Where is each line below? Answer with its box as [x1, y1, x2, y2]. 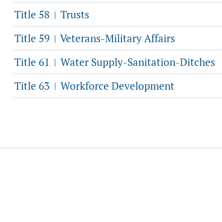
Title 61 [14, 55, 52, 69]
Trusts [58, 7, 89, 21]
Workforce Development [58, 79, 174, 93]
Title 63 [14, 79, 52, 93]
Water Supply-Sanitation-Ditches [58, 55, 215, 69]
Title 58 [14, 7, 52, 21]
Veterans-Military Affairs [58, 31, 175, 45]
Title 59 [14, 31, 52, 45]
